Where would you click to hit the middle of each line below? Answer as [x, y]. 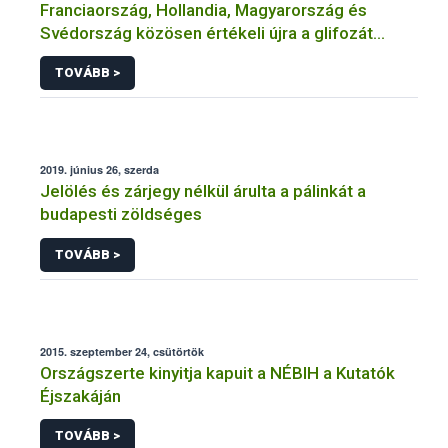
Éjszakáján [80, 395]
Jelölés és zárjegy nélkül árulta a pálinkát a [203, 191]
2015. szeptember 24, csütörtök [122, 351]
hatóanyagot [87, 55]
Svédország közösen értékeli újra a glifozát [206, 32]
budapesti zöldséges [121, 214]
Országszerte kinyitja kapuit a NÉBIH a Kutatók [217, 372]
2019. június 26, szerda [99, 170]
